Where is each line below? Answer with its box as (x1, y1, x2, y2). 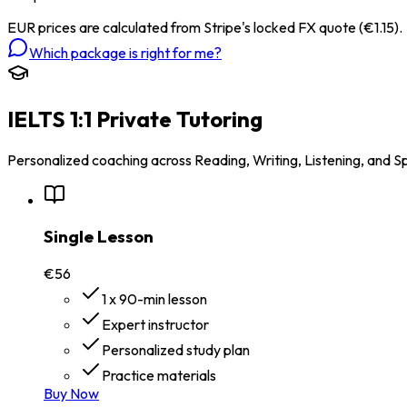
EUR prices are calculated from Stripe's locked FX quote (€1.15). (7, 17, 402, 36)
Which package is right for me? (29, 43, 222, 62)
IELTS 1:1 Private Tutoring (7, 104, 263, 133)
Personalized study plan (102, 341, 250, 360)
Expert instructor (102, 315, 209, 334)
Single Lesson (44, 225, 154, 248)
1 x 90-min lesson (102, 290, 207, 309)
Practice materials (102, 366, 216, 385)
